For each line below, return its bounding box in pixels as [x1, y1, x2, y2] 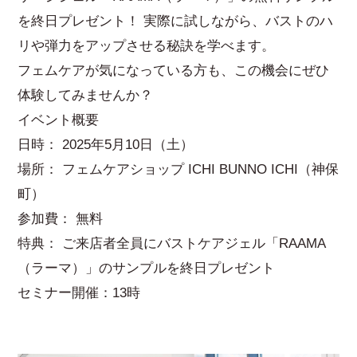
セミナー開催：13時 [18, 284, 141, 300]
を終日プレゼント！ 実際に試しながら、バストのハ [18, 13, 334, 29]
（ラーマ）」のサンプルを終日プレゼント [18, 260, 276, 276]
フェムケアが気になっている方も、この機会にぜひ [18, 62, 330, 78]
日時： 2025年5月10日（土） [18, 136, 194, 152]
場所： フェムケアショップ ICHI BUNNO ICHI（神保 [18, 161, 339, 177]
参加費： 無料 [18, 210, 104, 226]
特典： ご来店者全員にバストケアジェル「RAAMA [18, 235, 327, 251]
